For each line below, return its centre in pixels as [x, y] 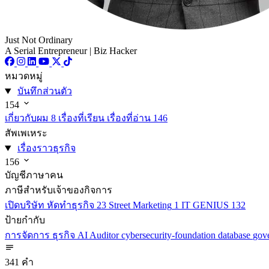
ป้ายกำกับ [25, 220]
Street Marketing [140, 205]
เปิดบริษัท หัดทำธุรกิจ [50, 205]
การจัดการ [29, 235]
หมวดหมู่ [24, 76]
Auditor [105, 235]
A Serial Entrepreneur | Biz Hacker [71, 51]
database [235, 235]
